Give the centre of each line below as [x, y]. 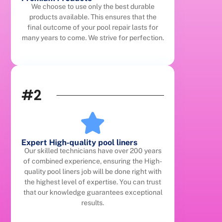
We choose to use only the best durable [93, 6]
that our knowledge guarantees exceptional [93, 192]
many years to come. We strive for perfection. [93, 37]
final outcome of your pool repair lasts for [93, 27]
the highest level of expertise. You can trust [93, 182]
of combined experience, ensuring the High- [93, 161]
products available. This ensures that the [93, 17]
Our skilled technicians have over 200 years [93, 150]
